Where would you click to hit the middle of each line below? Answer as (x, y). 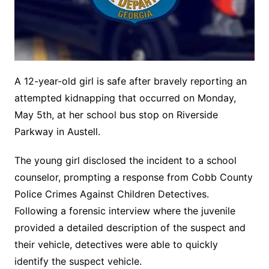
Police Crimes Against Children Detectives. (111, 194)
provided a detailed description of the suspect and (130, 227)
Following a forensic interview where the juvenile (125, 210)
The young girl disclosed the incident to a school (125, 160)
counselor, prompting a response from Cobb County (133, 177)
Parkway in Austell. (57, 131)
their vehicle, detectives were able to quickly (116, 244)
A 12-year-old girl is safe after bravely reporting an (130, 81)
